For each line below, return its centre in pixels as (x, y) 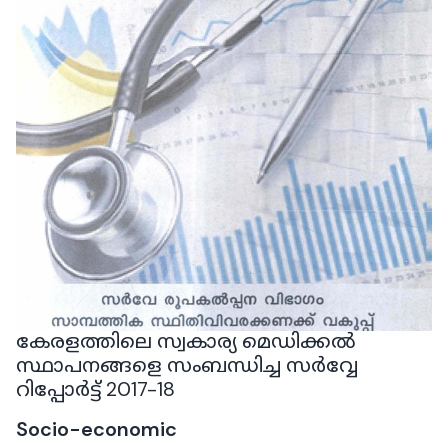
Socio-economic (96, 429)
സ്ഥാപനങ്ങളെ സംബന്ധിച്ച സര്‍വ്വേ (187, 365)
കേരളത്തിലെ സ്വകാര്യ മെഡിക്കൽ (186, 341)
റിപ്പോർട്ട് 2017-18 (95, 389)
